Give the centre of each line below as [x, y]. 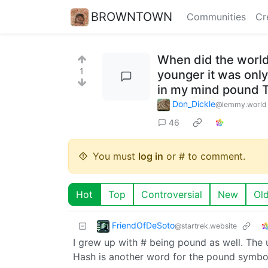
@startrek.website [206, 226]
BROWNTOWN [132, 16]
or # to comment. [204, 156]
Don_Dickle [194, 104]
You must [115, 156]
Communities [216, 17]
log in [151, 156]
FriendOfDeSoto [143, 225]
